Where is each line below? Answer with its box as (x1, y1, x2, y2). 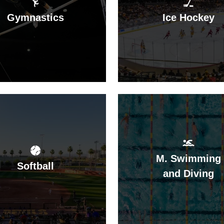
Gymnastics (7, 11, 64, 23)
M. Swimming (156, 152, 221, 164)
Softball (17, 160, 54, 171)
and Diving (163, 167, 214, 179)
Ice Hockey (162, 11, 214, 23)
